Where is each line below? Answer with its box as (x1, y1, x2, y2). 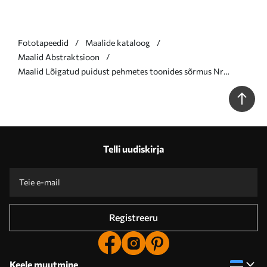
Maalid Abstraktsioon (18, 52, 100, 62)
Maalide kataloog (85, 38, 150, 48)
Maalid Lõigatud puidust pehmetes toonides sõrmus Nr (18, 66, 223, 76)
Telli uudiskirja (103, 143, 164, 154)
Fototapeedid (18, 38, 69, 48)
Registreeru (109, 212, 158, 223)
